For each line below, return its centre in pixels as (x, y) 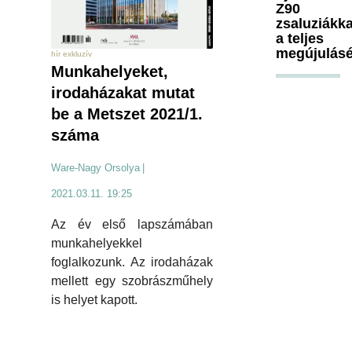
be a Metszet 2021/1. (127, 114)
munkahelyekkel (97, 244)
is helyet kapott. (94, 300)
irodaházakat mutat (123, 93)
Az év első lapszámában (132, 225)
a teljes (300, 38)
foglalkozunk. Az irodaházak (132, 262)
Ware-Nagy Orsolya (95, 168)
